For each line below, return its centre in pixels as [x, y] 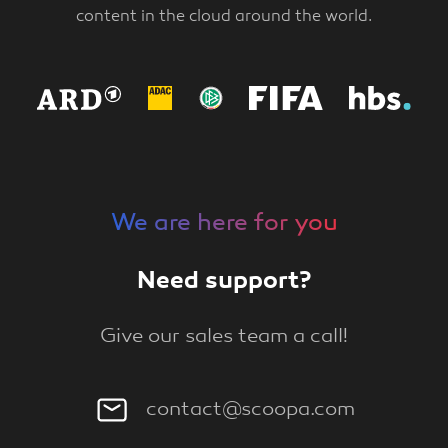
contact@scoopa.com [250, 410]
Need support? [224, 282]
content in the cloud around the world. [224, 17]
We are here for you [224, 224]
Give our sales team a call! [224, 337]
